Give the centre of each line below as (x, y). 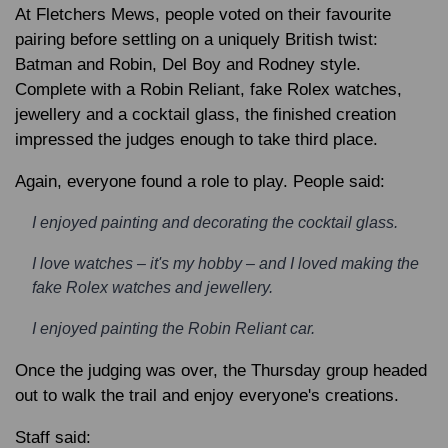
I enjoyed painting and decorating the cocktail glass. (215, 222)
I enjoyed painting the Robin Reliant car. (173, 328)
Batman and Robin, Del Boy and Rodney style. (188, 64)
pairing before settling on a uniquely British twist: (196, 39)
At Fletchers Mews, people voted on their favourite (203, 14)
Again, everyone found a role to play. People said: (200, 181)
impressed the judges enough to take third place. (196, 139)
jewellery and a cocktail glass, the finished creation (205, 114)
